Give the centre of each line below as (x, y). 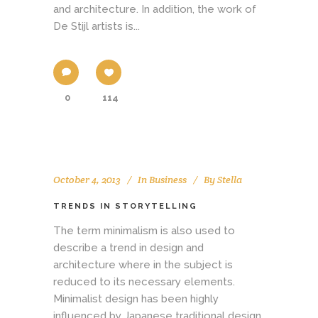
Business (168, 179)
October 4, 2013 (87, 179)
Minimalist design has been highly (136, 298)
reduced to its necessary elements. (144, 281)
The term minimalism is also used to (144, 230)
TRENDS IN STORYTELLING (125, 206)
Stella (230, 179)
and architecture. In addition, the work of (155, 9)
